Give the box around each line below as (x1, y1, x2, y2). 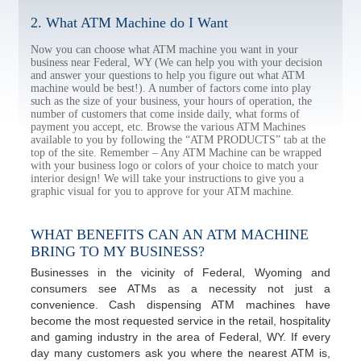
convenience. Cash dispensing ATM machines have (31, 298, 330, 311)
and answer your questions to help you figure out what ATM (31, 69, 305, 81)
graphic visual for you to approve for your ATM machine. (31, 185, 294, 197)
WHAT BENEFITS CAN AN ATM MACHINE (31, 226, 309, 243)
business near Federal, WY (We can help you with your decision (31, 56, 322, 68)
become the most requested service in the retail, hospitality (31, 314, 330, 327)
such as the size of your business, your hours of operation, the (31, 95, 312, 107)
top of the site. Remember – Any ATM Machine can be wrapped (31, 147, 322, 159)
